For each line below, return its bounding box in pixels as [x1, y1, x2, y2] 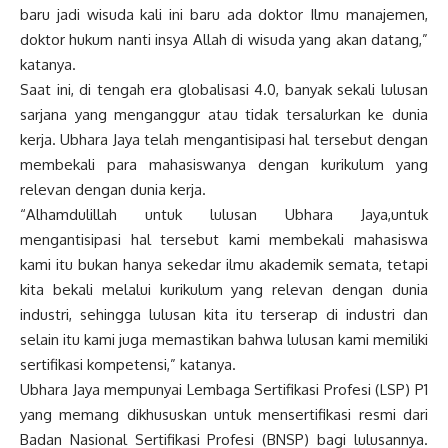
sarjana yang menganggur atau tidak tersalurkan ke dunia [20, 104, 428, 124]
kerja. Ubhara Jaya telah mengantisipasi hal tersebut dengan [20, 129, 428, 149]
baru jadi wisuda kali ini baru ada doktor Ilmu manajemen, [20, 4, 428, 24]
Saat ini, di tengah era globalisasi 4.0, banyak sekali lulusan [20, 79, 428, 99]
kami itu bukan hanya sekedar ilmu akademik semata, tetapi [20, 254, 428, 274]
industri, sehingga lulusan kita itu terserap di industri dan [20, 304, 428, 324]
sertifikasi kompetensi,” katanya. [20, 354, 236, 374]
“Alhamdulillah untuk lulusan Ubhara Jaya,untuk [20, 204, 428, 224]
